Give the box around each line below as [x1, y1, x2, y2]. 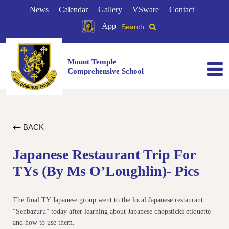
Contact [169, 5, 194, 14]
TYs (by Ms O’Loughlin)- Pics [13, 163, 199, 179]
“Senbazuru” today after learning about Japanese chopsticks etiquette [13, 208, 211, 215]
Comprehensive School [67, 67, 144, 75]
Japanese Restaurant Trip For [13, 147, 195, 163]
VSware [132, 5, 159, 14]
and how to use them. [13, 219, 75, 226]
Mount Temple [67, 58, 116, 66]
